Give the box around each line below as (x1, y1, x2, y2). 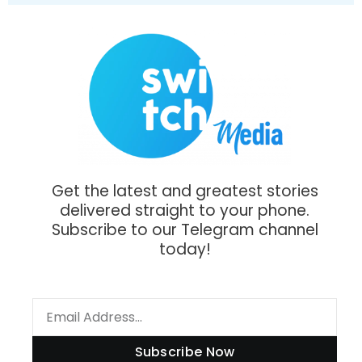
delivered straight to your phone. (60, 199, 309, 221)
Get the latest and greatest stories (51, 179, 318, 202)
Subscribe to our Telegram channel (51, 218, 318, 241)
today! (158, 238, 211, 260)
